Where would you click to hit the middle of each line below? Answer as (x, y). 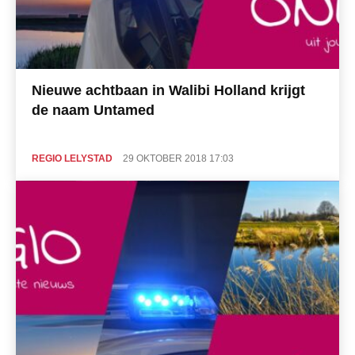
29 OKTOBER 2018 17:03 (178, 158)
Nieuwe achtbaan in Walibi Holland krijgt (168, 90)
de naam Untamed (93, 110)
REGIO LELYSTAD (72, 158)
